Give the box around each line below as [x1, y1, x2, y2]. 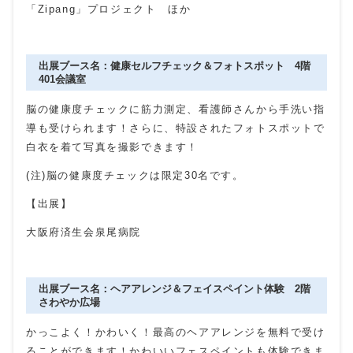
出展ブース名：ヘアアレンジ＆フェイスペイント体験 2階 [39, 283, 310, 295]
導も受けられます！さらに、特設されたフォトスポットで [26, 122, 325, 135]
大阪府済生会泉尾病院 [26, 226, 141, 239]
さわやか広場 [39, 296, 100, 309]
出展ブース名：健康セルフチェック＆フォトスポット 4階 [39, 60, 310, 72]
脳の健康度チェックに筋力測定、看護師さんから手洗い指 [26, 103, 325, 116]
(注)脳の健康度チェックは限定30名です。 [26, 169, 244, 182]
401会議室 [39, 73, 86, 86]
